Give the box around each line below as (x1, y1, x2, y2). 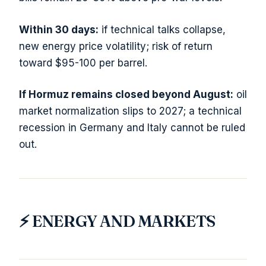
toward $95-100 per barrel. (19, 56, 147, 69)
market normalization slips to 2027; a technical (19, 105, 242, 118)
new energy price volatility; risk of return (19, 40, 213, 52)
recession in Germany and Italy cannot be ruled (19, 122, 245, 134)
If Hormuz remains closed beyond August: (19, 88, 233, 101)
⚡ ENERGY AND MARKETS (19, 210, 216, 231)
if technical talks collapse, (99, 23, 226, 36)
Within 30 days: (19, 23, 99, 36)
